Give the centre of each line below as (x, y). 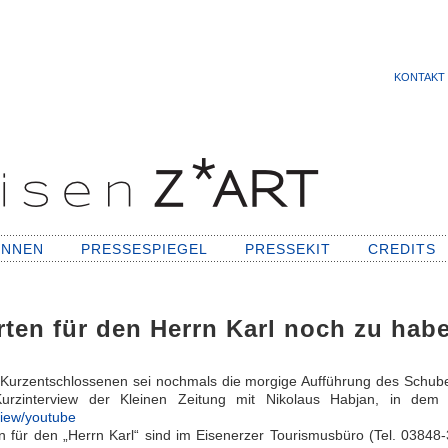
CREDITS (402, 249)
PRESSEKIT (288, 249)
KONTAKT (419, 77)
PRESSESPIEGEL (144, 249)
